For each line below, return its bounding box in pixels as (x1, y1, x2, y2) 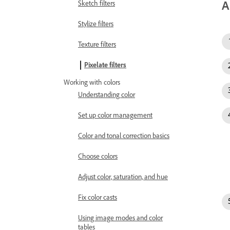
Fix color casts (78, 193, 117, 202)
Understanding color (78, 90, 135, 99)
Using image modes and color (78, 214, 163, 222)
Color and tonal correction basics (78, 131, 169, 140)
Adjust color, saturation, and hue (78, 172, 168, 181)
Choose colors (78, 152, 118, 161)
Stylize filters (78, 20, 113, 28)
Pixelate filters (84, 61, 126, 69)
